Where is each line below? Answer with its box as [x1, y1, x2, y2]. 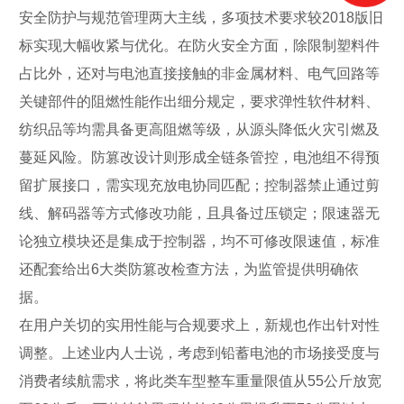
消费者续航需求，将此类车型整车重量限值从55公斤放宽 [19, 372, 381, 389]
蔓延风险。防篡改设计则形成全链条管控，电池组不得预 [19, 149, 380, 165]
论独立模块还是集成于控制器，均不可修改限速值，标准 [19, 233, 380, 249]
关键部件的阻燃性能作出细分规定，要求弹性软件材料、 [19, 93, 380, 109]
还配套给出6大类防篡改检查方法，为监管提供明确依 [19, 261, 359, 277]
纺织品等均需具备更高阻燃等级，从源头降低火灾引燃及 [19, 121, 380, 137]
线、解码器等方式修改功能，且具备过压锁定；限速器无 [19, 205, 380, 221]
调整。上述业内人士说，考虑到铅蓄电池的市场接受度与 [19, 344, 380, 361]
